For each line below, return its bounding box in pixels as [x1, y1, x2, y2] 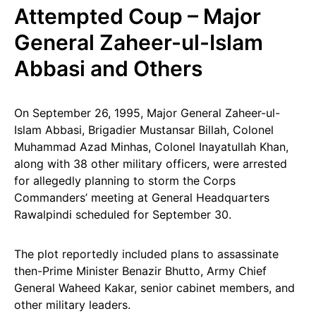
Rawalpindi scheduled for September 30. [14, 207, 231, 221]
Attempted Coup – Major [14, 4, 261, 29]
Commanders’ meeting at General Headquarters [14, 190, 269, 205]
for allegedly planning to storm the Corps [14, 174, 236, 188]
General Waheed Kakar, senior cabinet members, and [14, 281, 295, 295]
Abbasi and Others [14, 56, 202, 81]
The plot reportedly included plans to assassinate [14, 247, 279, 261]
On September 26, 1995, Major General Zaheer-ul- [14, 106, 280, 120]
